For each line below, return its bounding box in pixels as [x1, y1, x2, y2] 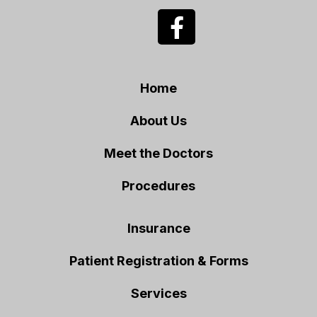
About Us [130, 113, 187, 128]
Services [130, 285, 187, 301]
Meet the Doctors [104, 145, 213, 161]
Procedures [122, 178, 195, 193]
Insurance [127, 220, 190, 236]
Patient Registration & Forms [69, 253, 248, 268]
